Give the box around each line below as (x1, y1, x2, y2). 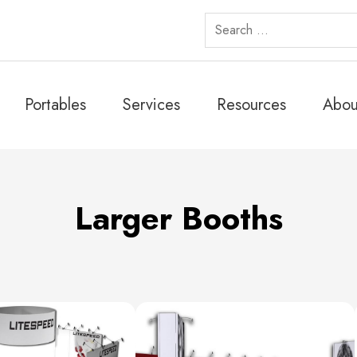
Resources (216, 93, 286, 116)
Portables (24, 93, 86, 116)
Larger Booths (74, 195, 283, 241)
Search (204, 10, 242, 29)
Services (122, 93, 180, 116)
